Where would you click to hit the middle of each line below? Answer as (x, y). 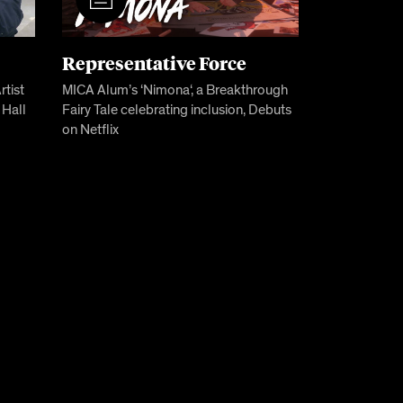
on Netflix (91, 130)
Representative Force (155, 63)
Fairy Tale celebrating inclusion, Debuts (177, 110)
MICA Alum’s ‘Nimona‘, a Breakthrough (175, 90)
